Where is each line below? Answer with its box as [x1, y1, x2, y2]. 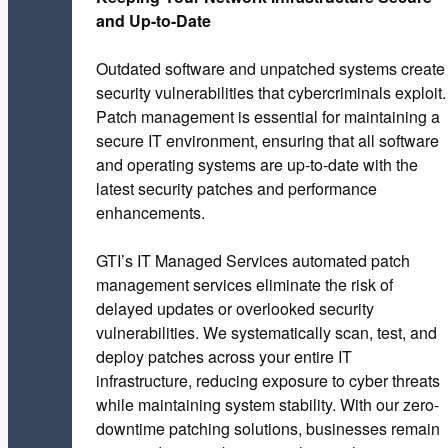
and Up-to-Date [96, 8, 211, 32]
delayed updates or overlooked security [96, 296, 374, 320]
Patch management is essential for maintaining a [96, 104, 440, 128]
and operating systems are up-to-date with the [96, 152, 418, 176]
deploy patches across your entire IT [96, 344, 352, 368]
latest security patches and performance [96, 176, 377, 200]
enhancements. [96, 200, 205, 224]
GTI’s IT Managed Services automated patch [96, 248, 410, 272]
